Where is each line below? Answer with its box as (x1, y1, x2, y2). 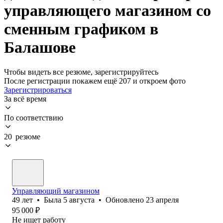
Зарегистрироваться (4, 85, 72, 94)
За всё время (4, 94, 46, 103)
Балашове (4, 38, 76, 57)
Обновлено (106, 195, 146, 204)
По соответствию (4, 113, 63, 122)
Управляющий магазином (12, 186, 100, 195)
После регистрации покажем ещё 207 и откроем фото (4, 76, 186, 85)
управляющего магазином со (4, 1, 211, 20)
